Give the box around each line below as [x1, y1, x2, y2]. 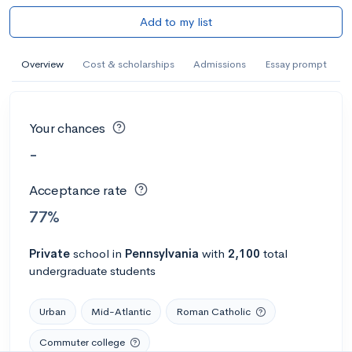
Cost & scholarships [82, 57, 174, 71]
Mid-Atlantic [91, 304, 151, 318]
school [73, 245, 109, 261]
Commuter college [39, 335, 125, 349]
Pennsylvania [125, 245, 199, 261]
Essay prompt [265, 57, 327, 71]
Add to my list [140, 13, 212, 29]
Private [29, 245, 70, 261]
